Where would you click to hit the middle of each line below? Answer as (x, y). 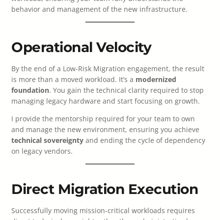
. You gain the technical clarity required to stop (126, 90)
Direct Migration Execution (105, 189)
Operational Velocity (81, 47)
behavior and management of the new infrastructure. (99, 9)
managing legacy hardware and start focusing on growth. (106, 101)
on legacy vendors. (42, 151)
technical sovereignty (47, 140)
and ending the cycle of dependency (144, 140)
